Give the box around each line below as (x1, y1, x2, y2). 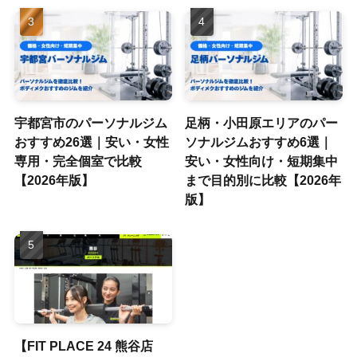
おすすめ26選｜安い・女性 (14, 134, 169, 149)
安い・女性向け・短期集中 (185, 153, 339, 168)
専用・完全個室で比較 (14, 153, 142, 168)
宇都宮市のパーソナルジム (14, 115, 167, 130)
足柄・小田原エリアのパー (185, 115, 339, 130)
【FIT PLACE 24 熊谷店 (14, 338, 153, 353)
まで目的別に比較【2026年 (185, 172, 342, 187)
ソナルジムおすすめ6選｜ (185, 134, 333, 149)
